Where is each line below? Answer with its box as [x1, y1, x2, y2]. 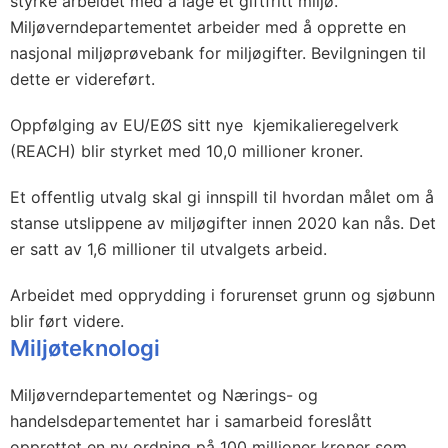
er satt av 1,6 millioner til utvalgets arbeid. [10, 239, 327, 259]
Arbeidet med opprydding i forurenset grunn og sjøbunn [10, 285, 435, 305]
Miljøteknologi [10, 335, 160, 361]
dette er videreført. [10, 69, 155, 89]
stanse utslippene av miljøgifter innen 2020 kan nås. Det [10, 213, 436, 233]
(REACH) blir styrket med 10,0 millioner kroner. [10, 141, 363, 161]
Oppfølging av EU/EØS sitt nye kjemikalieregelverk [10, 115, 399, 135]
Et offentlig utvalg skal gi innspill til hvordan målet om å [10, 187, 434, 207]
